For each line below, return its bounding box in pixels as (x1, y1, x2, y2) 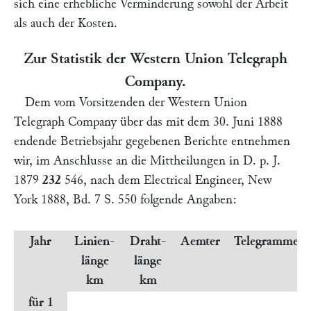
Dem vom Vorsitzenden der (25, 96, 168, 109)
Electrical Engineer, (144, 174, 244, 187)
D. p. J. (243, 154, 280, 167)
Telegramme (234, 235, 299, 248)
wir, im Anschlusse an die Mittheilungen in (14, 154, 243, 167)
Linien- (74, 235, 115, 248)
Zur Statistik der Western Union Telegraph (24, 51, 287, 66)
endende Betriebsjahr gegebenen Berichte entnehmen (14, 135, 290, 148)
